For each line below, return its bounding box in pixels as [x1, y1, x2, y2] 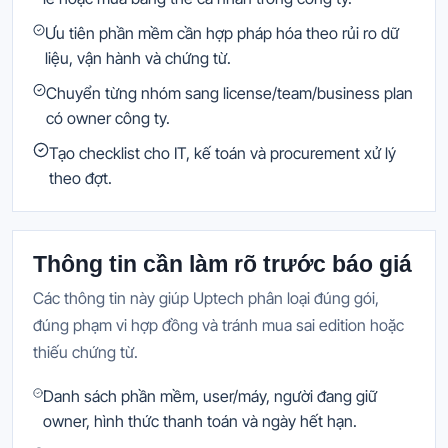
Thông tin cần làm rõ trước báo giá [33, 250, 412, 277]
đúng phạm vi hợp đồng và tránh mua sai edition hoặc [33, 314, 404, 335]
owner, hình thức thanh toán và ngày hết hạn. [43, 410, 358, 431]
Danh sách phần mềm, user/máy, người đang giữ [43, 385, 378, 406]
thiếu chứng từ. [33, 341, 138, 362]
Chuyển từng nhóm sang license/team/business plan [46, 82, 414, 103]
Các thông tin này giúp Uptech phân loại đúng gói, [33, 287, 379, 308]
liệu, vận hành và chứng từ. [45, 47, 232, 68]
